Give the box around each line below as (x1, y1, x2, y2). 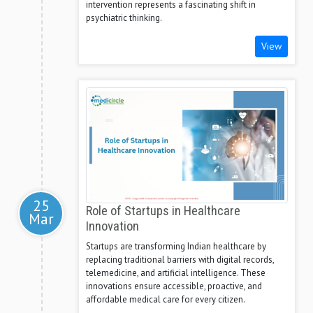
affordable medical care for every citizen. (86, 293, 245, 306)
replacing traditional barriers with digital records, (86, 254, 274, 266)
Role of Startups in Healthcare (86, 203, 240, 219)
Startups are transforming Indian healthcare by (86, 240, 266, 253)
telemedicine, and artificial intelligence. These (86, 267, 265, 279)
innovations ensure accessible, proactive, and (86, 280, 262, 293)
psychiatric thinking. (86, 12, 162, 24)
